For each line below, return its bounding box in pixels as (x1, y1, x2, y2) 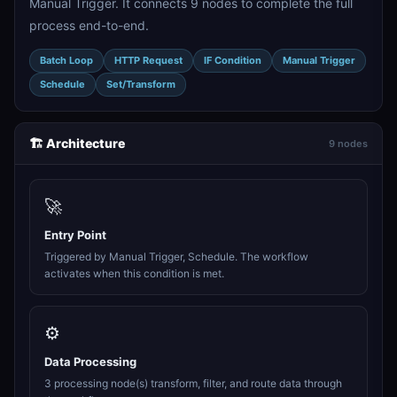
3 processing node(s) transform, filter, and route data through (44, 377, 342, 390)
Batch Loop (40, 54, 93, 66)
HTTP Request (114, 54, 183, 66)
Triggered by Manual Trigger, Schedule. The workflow (44, 250, 308, 263)
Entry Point (44, 228, 106, 242)
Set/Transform (106, 78, 175, 90)
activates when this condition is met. (44, 267, 224, 280)
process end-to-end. (29, 18, 149, 33)
